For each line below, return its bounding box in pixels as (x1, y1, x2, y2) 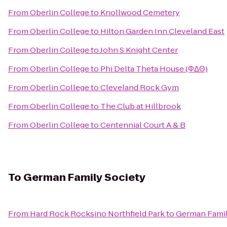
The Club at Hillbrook (100, 101, 181, 111)
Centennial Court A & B (100, 120, 185, 130)
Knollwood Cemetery (100, 7, 180, 18)
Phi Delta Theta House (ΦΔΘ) (100, 63, 208, 74)
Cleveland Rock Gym (100, 82, 179, 93)
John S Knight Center (100, 45, 178, 55)
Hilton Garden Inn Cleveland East (100, 26, 224, 36)
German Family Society (23, 170, 145, 184)
